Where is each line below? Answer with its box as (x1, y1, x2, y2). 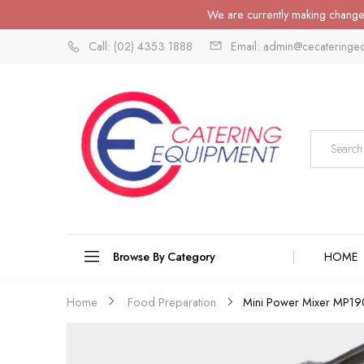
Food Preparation (128, 294, 216, 311)
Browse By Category (112, 248, 216, 265)
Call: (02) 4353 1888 (89, 38, 193, 55)
